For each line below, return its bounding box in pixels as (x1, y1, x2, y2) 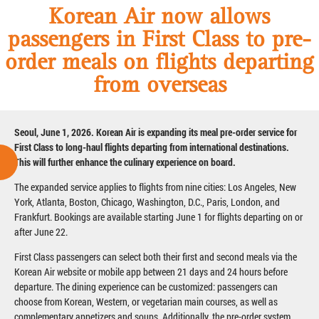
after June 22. (14, 224, 68, 239)
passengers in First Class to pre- (8, 25, 311, 52)
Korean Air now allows (49, 2, 270, 29)
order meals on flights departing (5, 48, 314, 75)
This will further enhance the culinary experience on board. (14, 155, 236, 169)
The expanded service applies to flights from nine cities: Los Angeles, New (14, 179, 296, 194)
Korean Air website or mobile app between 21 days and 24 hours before (14, 264, 288, 278)
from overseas (93, 70, 226, 98)
